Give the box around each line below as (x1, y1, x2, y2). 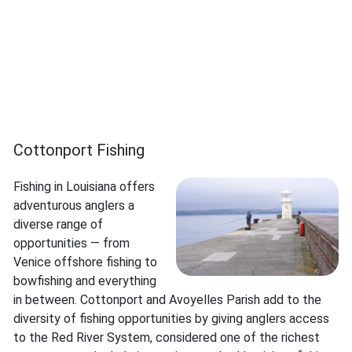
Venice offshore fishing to (13, 255, 157, 270)
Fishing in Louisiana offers (13, 179, 155, 195)
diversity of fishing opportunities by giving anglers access (13, 311, 329, 327)
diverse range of (13, 217, 103, 233)
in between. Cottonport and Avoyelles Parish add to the (13, 292, 321, 308)
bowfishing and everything (13, 273, 156, 289)
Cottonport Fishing (13, 141, 145, 160)
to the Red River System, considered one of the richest (13, 330, 320, 346)
